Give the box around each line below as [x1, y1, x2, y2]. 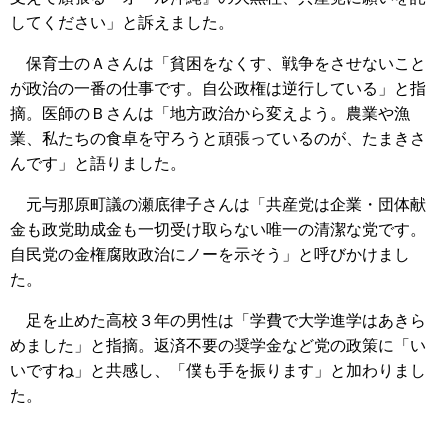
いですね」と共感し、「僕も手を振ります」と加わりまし [10, 361, 426, 379]
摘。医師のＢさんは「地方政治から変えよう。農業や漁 [10, 104, 410, 122]
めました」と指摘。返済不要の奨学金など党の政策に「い [10, 336, 426, 354]
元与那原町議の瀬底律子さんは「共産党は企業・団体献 [10, 195, 426, 213]
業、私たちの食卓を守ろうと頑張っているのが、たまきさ [10, 129, 426, 147]
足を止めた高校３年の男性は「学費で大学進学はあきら [10, 311, 426, 329]
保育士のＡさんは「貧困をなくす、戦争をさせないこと [10, 54, 426, 72]
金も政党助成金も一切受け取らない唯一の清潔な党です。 [10, 220, 426, 238]
